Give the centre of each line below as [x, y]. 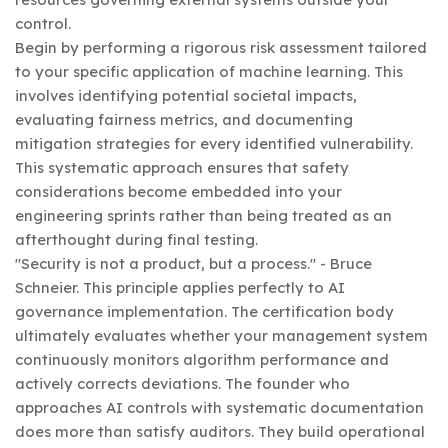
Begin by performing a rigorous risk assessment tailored [221, 47]
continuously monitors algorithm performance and [202, 359]
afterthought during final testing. [136, 239]
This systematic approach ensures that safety [182, 167]
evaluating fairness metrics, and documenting [184, 119]
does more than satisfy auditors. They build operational [220, 431]
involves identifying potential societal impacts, [186, 95]
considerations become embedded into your [178, 191]
